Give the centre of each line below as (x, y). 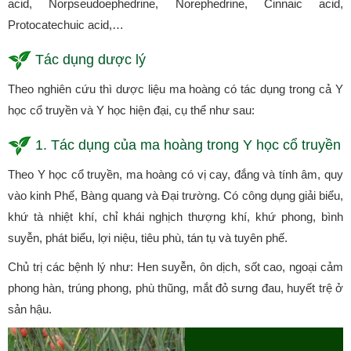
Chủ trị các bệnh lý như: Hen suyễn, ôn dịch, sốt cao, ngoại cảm (175, 267)
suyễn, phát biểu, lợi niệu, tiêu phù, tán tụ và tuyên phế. (148, 238)
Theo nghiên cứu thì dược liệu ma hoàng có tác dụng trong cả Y (175, 89)
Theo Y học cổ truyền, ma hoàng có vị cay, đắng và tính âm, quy (175, 175)
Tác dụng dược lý (90, 60)
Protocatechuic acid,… (66, 25)
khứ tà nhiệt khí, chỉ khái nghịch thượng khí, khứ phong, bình (175, 217)
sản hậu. (30, 309)
